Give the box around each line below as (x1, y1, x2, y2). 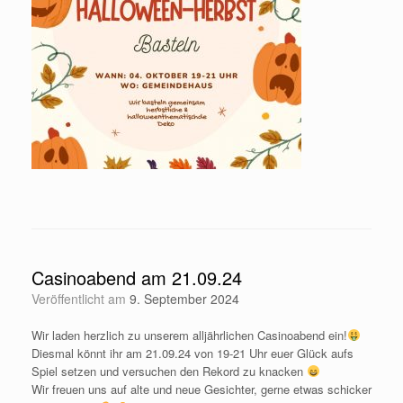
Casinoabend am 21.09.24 (31, 264, 242, 291)
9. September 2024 (130, 289, 239, 308)
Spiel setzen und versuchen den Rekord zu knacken (31, 362, 307, 380)
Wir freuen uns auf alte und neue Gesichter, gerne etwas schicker (31, 380, 372, 398)
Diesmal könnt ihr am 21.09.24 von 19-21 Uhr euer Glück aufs (31, 344, 354, 362)
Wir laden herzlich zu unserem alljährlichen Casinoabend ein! (31, 326, 347, 344)
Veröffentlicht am (39, 289, 130, 308)
